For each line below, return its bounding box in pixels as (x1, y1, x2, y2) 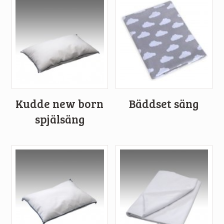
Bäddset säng (129, 95, 199, 111)
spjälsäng (34, 111, 84, 126)
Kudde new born (15, 95, 104, 111)
